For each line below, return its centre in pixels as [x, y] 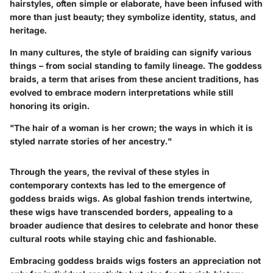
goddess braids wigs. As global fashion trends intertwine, [131, 199]
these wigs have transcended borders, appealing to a [121, 212]
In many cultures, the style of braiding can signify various [131, 52]
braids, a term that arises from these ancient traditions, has [134, 79]
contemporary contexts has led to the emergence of [118, 185]
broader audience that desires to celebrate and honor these [134, 225]
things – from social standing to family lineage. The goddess [136, 66]
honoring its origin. [50, 106]
